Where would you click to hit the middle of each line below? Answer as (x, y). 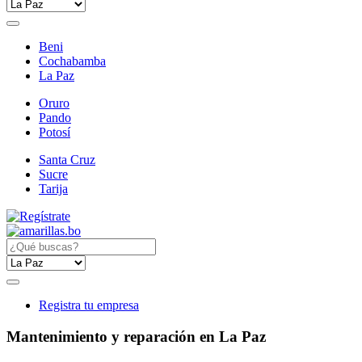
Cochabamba (72, 61)
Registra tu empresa (89, 305)
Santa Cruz (67, 160)
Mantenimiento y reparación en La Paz (136, 336)
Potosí (55, 132)
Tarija (53, 189)
